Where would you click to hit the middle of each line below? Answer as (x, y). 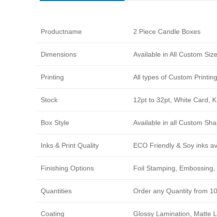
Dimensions (59, 54)
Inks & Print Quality (70, 146)
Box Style (55, 123)
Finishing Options (67, 168)
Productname (61, 32)
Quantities (56, 191)
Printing (52, 77)
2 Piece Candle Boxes (167, 32)
